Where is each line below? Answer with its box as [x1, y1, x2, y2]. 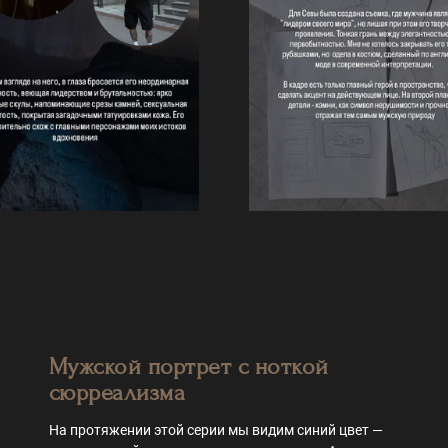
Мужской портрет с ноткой [49, 353, 329, 381]
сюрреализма [49, 379, 186, 407]
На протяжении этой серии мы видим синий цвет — [49, 422, 383, 439]
